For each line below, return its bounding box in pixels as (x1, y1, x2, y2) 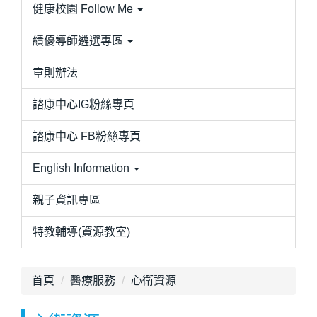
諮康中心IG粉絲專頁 (33, 98, 134, 110)
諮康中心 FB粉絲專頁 (33, 129, 141, 142)
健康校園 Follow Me (33, 2, 133, 15)
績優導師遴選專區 (33, 34, 123, 47)
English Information (33, 161, 129, 174)
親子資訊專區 (33, 193, 100, 206)
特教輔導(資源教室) (33, 225, 130, 238)
